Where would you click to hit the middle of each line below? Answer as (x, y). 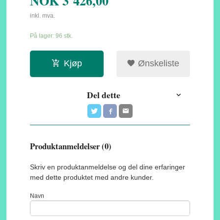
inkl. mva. (43, 16)
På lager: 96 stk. (52, 36)
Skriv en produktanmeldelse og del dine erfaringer (108, 167)
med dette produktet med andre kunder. (92, 178)
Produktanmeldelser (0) (71, 146)
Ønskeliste (158, 64)
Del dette (104, 95)
